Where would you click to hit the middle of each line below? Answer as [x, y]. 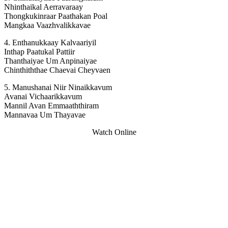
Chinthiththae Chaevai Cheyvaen [57, 70]
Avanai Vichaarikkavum [43, 97]
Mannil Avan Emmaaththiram [51, 106]
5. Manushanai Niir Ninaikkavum [58, 88]
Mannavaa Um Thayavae [45, 115]
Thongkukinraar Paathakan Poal [56, 16]
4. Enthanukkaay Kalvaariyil [50, 43]
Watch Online [114, 132]
